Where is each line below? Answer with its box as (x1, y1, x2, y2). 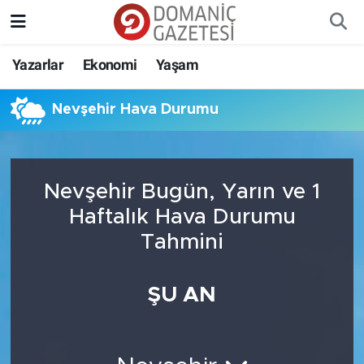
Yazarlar (12, 56, 64, 73)
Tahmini (141, 231, 223, 253)
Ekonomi (82, 56, 137, 73)
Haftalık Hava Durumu (68, 206, 296, 227)
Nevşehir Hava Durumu (52, 102, 219, 117)
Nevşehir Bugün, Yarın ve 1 (44, 180, 320, 202)
